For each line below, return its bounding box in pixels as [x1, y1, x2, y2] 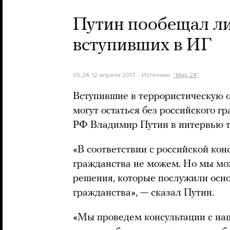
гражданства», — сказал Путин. [73, 188, 214, 198]
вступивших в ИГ [73, 36, 212, 55]
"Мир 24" [172, 71, 199, 79]
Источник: [141, 71, 173, 79]
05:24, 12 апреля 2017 [73, 71, 135, 79]
